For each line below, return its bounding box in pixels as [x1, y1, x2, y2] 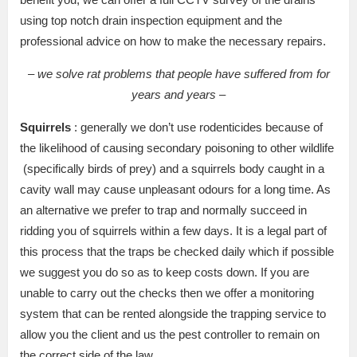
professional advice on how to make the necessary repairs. [20, 33, 326, 48]
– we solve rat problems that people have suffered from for [27, 66, 330, 80]
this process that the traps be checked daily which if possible [20, 244, 334, 258]
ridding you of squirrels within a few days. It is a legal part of [20, 223, 327, 237]
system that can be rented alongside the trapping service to [20, 306, 326, 320]
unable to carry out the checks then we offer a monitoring [20, 285, 314, 300]
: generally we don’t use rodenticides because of [71, 120, 323, 134]
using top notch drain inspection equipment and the [20, 13, 282, 27]
